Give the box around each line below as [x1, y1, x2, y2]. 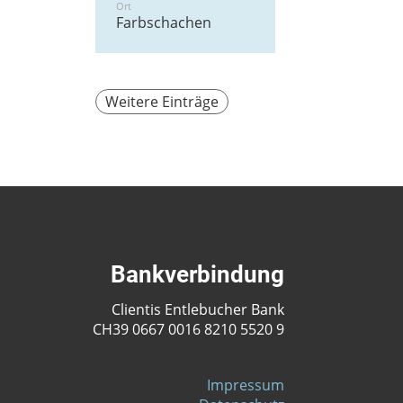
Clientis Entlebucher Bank [111, 300, 284, 320]
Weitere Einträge [105, 92, 219, 112]
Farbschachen [116, 13, 211, 33]
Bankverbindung [110, 261, 284, 289]
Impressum [206, 375, 284, 396]
